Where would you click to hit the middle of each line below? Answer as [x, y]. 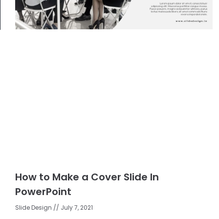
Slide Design [34, 207]
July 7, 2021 [76, 207]
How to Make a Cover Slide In [87, 177]
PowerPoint [43, 191]
